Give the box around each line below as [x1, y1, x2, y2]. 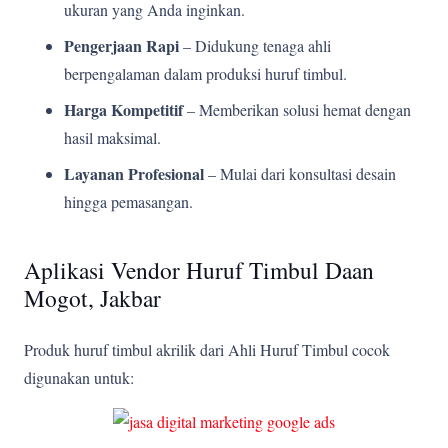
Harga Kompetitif [64, 97, 183, 121]
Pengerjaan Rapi [64, 33, 179, 57]
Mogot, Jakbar [24, 281, 161, 314]
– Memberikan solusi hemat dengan [183, 98, 411, 120]
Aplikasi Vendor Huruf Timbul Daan [24, 253, 374, 286]
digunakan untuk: [24, 366, 134, 388]
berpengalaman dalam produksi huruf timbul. [64, 62, 347, 84]
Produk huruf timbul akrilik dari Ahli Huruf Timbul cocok [24, 338, 390, 360]
